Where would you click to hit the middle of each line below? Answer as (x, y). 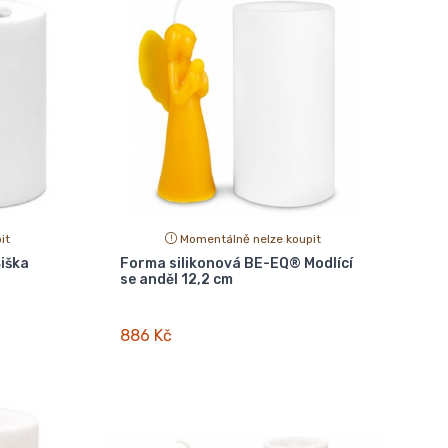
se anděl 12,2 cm (176, 279)
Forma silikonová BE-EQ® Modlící (236, 263)
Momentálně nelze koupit (251, 238)
